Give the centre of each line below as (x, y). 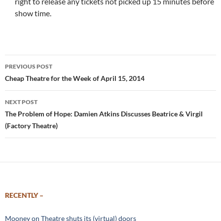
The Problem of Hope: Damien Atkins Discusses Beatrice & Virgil (104, 114)
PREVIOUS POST (29, 67)
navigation (35, 80)
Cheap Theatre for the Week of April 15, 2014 (75, 78)
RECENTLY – (24, 195)
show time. (33, 13)
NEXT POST (21, 102)
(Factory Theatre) (31, 126)
